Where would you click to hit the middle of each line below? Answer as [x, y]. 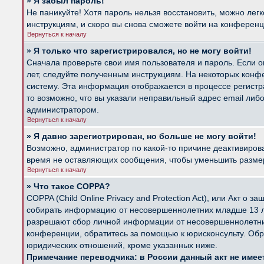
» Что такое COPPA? [68, 186]
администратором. [63, 110]
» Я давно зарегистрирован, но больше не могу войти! [141, 136]
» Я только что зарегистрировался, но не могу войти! [139, 51]
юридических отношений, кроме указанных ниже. [122, 245]
